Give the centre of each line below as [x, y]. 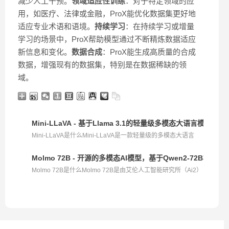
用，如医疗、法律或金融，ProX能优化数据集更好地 [107, 14]
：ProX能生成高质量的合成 [149, 52]
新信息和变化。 [45, 52]
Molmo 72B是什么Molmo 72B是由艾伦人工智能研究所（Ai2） [117, 170]
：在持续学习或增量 [160, 27]
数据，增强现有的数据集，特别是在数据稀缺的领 [102, 65]
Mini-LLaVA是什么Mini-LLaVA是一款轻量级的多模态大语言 [113, 136]
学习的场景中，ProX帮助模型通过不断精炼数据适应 [107, 39]
